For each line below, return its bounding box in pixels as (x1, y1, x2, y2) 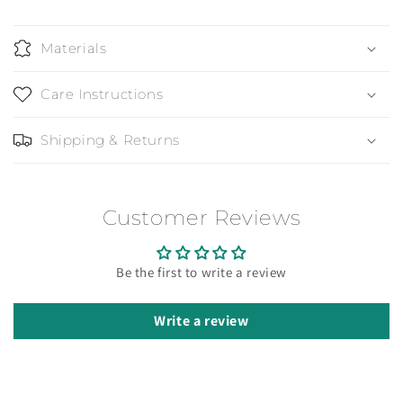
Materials (40, 39, 107, 57)
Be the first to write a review (116, 263, 287, 281)
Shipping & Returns (40, 130, 180, 148)
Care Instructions (40, 85, 164, 103)
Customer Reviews (102, 204, 301, 230)
